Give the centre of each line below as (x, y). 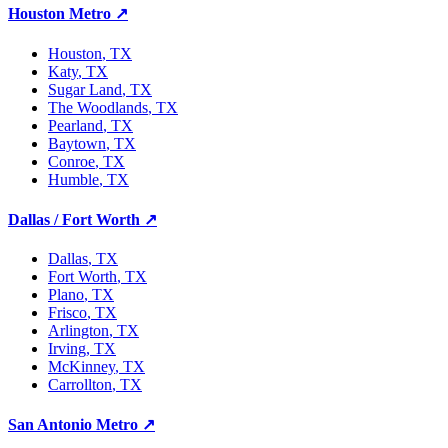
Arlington (78, 331)
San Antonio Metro (73, 425)
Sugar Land (85, 89)
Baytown (77, 143)
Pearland (75, 125)
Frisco (67, 313)
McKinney (81, 367)
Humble (73, 179)
